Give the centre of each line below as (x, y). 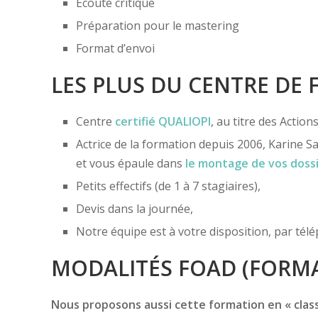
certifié (137, 121)
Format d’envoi (115, 48)
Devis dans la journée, (135, 208)
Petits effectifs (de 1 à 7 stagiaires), (168, 186)
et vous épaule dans (129, 163)
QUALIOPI (185, 121)
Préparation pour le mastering (158, 25)
